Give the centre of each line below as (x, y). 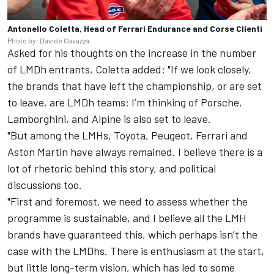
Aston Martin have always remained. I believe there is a (135, 152)
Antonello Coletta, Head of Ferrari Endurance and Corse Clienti (135, 29)
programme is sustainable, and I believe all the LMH (127, 218)
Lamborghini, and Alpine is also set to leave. (110, 119)
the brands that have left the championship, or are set (135, 86)
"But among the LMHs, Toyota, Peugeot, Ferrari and (128, 135)
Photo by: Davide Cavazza (48, 41)
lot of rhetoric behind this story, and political (112, 168)
